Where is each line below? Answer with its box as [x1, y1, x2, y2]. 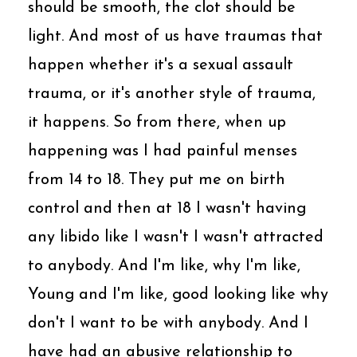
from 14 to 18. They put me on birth [28, 171, 285, 188]
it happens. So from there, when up [28, 114, 286, 131]
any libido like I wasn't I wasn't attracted [28, 229, 324, 245]
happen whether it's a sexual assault [28, 57, 293, 73]
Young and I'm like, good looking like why [28, 286, 328, 303]
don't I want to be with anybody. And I [28, 315, 308, 331]
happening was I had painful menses [28, 143, 297, 159]
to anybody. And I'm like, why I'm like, [28, 257, 300, 274]
